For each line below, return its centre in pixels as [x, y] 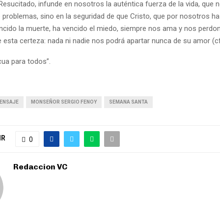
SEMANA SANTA [128, 102]
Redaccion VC [40, 166]
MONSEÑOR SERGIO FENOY [64, 102]
